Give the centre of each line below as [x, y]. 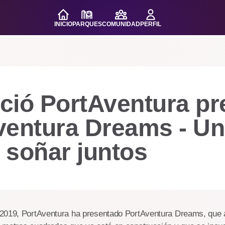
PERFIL [150, 24]
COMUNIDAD [121, 24]
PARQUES [87, 24]
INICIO [63, 24]
